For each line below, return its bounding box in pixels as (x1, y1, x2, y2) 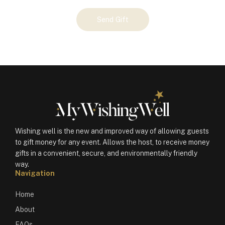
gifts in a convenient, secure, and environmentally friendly (15, 149, 197, 157)
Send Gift (96, 15, 129, 24)
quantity (10, 47, 37, 55)
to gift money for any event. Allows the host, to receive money (15, 138, 209, 146)
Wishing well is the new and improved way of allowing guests (15, 127, 209, 135)
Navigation (15, 169, 55, 177)
